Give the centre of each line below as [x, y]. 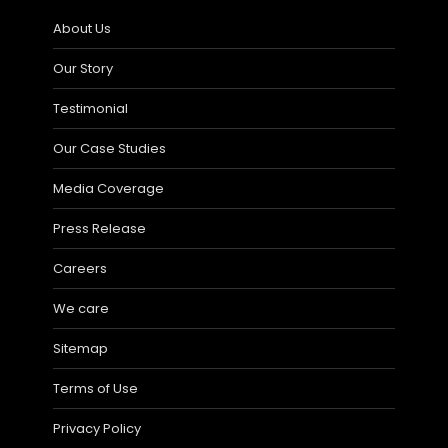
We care [81, 309]
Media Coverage [108, 189]
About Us [82, 29]
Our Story [83, 69]
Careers [80, 269]
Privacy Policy [97, 429]
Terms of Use [95, 389]
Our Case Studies [109, 149]
